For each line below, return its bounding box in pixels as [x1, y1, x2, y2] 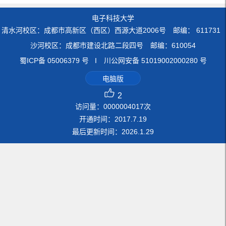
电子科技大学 [92, 14, 134, 22]
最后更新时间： [72, 127, 122, 136]
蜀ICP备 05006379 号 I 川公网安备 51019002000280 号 [19, 56, 207, 65]
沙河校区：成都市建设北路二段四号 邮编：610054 [30, 41, 196, 49]
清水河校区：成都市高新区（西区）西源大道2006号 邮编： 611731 [2, 26, 224, 34]
